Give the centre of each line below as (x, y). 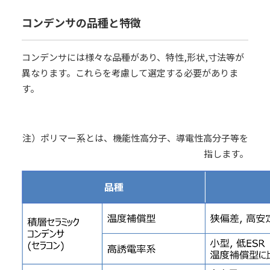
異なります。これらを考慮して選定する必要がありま (130, 73)
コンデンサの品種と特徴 (81, 22)
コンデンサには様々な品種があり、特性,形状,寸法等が (133, 57)
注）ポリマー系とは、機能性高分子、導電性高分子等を (136, 138)
